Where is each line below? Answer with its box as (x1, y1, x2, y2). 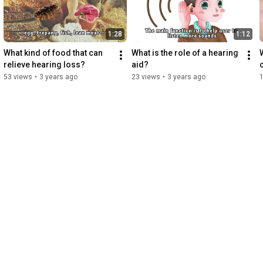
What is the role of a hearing (131, 48, 238, 58)
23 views (131, 73, 160, 82)
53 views (4, 73, 32, 82)
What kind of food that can (4, 48, 103, 58)
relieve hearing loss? (4, 60, 85, 70)
